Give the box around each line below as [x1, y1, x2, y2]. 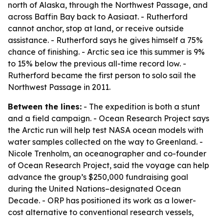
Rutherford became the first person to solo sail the [8, 70, 196, 80]
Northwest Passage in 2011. [8, 82, 110, 92]
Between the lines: [8, 102, 82, 111]
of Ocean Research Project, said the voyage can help [8, 160, 209, 170]
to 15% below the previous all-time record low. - [8, 59, 186, 68]
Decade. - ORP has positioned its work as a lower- [8, 196, 196, 205]
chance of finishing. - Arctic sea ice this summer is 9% [8, 47, 205, 57]
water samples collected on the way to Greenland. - [8, 137, 203, 147]
